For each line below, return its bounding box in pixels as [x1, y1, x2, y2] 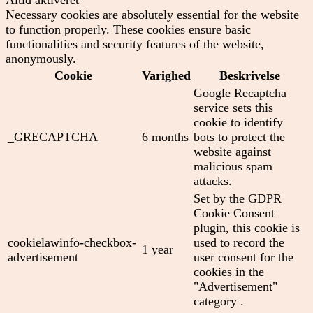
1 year [142, 242, 173, 256]
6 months [142, 129, 189, 144]
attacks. [194, 173, 232, 188]
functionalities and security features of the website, [6, 36, 264, 51]
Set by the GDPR [194, 191, 282, 205]
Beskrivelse [219, 68, 280, 82]
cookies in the [194, 264, 264, 279]
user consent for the [194, 249, 293, 264]
